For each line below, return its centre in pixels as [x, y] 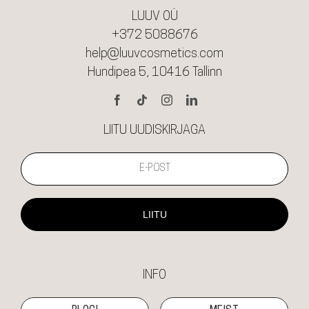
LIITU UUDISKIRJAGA [154, 130]
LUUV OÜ [154, 17]
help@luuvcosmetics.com [154, 54]
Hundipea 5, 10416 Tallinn [154, 72]
